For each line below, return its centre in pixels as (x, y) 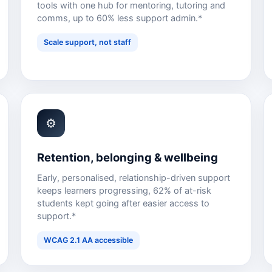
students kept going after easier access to (123, 204)
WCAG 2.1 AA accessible (88, 240)
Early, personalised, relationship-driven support (134, 178)
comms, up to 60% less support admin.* (120, 19)
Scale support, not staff (87, 42)
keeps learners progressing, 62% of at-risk (124, 191)
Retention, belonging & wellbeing (127, 158)
